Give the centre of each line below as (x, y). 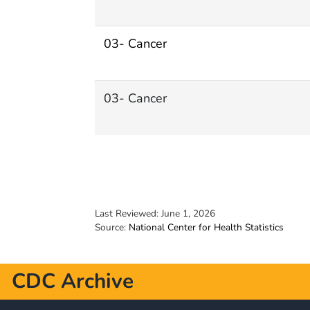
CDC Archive (73, 281)
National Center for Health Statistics (206, 227)
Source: (112, 227)
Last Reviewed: (128, 213)
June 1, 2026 (188, 213)
